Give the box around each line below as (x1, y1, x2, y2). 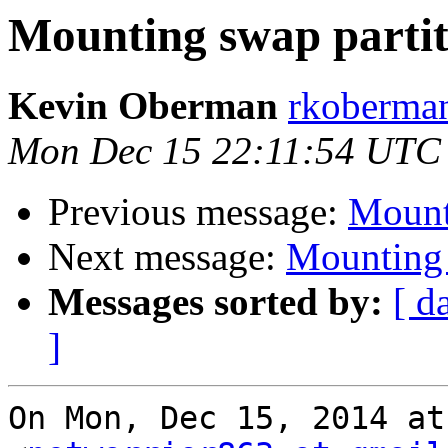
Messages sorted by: (48, 280, 383, 324)
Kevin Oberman (8, 84, 278, 128)
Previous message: (48, 190, 348, 234)
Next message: (48, 235, 286, 279)
